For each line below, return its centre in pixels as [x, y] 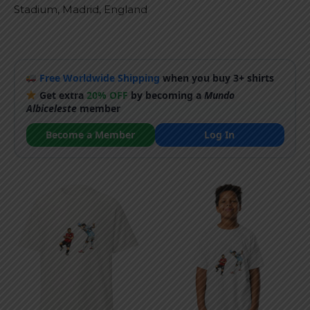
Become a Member [91, 134]
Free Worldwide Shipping [100, 77]
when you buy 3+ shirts [217, 77]
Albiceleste [51, 108]
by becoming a [166, 95]
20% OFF [108, 95]
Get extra [62, 95]
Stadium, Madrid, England [81, 9]
